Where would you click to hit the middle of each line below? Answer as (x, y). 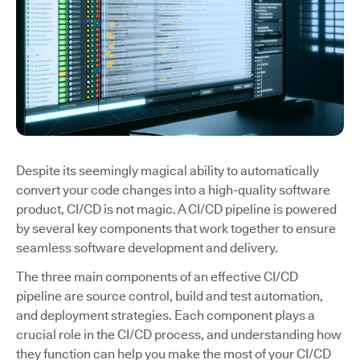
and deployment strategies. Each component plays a (166, 316)
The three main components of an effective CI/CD (157, 277)
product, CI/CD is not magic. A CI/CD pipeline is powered (176, 210)
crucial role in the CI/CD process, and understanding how (179, 335)
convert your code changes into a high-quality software (173, 190)
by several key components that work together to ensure (176, 229)
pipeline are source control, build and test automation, (170, 297)
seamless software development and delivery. (147, 248)
